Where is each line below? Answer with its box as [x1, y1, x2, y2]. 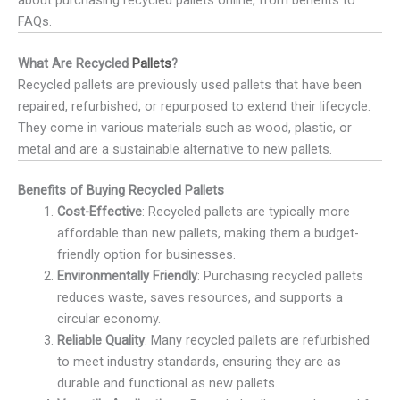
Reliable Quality [56, 332, 145, 349]
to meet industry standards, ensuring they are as [56, 354, 341, 371]
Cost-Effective [56, 204, 142, 221]
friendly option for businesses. [56, 246, 236, 263]
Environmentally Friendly [56, 268, 197, 285]
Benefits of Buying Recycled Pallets [18, 182, 224, 199]
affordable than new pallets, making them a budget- [56, 225, 359, 242]
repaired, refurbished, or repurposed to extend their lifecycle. [18, 97, 371, 114]
